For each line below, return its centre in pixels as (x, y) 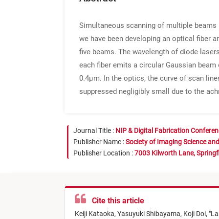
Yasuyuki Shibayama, (150, 214)
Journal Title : (94, 131)
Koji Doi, (196, 214)
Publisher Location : (104, 153)
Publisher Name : (99, 142)
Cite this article (116, 201)
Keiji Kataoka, (96, 214)
